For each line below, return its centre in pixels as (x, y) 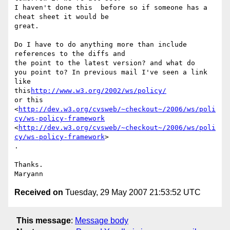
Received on (39, 193)
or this (29, 100)
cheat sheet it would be (62, 17)
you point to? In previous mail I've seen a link (111, 72)
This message (44, 220)
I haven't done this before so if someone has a (111, 8)
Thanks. (31, 165)
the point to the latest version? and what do (107, 63)
